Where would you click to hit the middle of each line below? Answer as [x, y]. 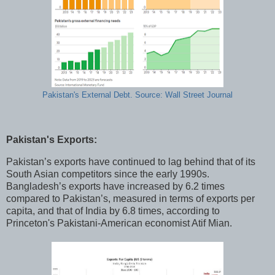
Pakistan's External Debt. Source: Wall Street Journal [137, 95]
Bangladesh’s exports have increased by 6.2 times [115, 187]
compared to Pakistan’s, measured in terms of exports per [130, 199]
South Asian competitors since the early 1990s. [108, 174]
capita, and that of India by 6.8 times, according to [113, 211]
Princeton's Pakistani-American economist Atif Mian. [120, 223]
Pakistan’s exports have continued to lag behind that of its [131, 162]
